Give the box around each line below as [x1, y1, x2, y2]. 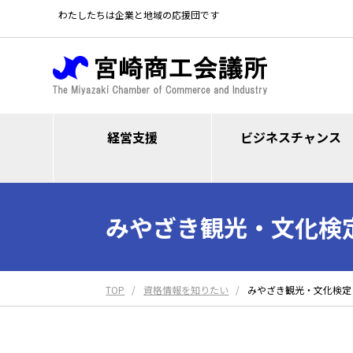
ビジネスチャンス [240, 127, 342, 147]
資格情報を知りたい [143, 282, 229, 296]
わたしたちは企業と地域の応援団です [58, 8, 220, 21]
